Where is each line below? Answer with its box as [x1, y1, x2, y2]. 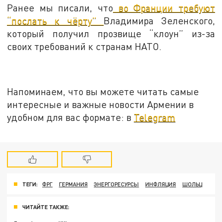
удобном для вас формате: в [7, 111, 134, 123]
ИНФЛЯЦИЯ [145, 180, 176, 187]
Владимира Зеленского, [104, 14, 215, 26]
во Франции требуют [113, 1, 215, 13]
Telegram [134, 111, 176, 123]
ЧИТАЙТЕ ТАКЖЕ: [22, 203, 69, 210]
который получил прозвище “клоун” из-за [7, 27, 215, 39]
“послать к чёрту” [7, 14, 104, 26]
